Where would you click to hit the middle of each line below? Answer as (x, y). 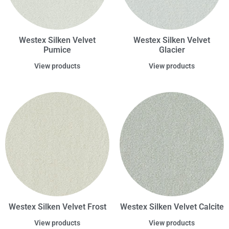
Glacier (172, 50)
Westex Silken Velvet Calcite (172, 207)
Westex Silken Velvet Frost (57, 207)
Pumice (57, 50)
